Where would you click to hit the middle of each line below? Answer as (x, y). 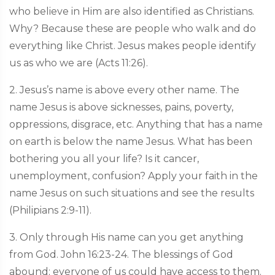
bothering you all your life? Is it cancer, (104, 158)
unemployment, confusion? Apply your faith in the (134, 176)
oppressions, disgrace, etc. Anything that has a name (136, 124)
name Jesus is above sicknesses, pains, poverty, (121, 107)
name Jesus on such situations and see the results (132, 193)
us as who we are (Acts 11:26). (79, 63)
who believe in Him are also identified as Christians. (132, 11)
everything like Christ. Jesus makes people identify (133, 45)
